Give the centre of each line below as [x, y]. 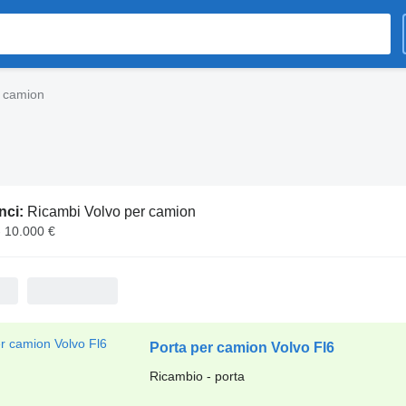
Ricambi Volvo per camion [111, 212]
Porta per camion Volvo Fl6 [242, 348]
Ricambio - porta [197, 376]
